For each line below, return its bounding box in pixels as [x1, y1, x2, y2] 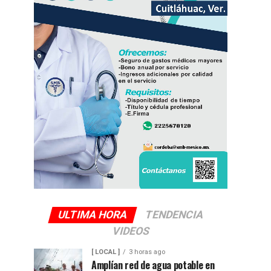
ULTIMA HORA [56, 208, 129, 221]
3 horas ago [129, 247, 165, 256]
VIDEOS [110, 224, 151, 237]
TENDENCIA [143, 208, 205, 221]
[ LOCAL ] [91, 247, 120, 256]
